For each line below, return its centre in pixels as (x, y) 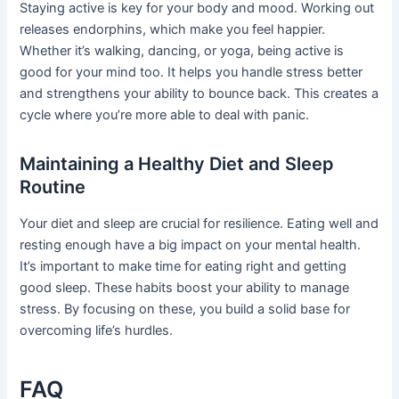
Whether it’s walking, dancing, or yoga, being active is (182, 51)
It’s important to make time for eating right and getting (183, 267)
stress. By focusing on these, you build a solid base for (185, 309)
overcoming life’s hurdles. (97, 331)
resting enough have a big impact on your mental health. (191, 245)
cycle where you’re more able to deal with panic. (165, 115)
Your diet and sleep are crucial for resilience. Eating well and (199, 224)
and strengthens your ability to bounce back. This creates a (199, 94)
